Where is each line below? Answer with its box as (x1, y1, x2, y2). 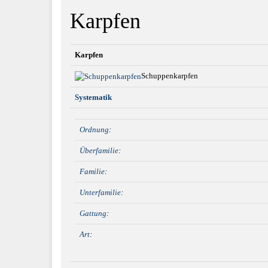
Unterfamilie (80, 187, 121, 197)
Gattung (80, 208, 106, 218)
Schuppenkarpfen (141, 71, 198, 80)
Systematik (75, 92, 112, 102)
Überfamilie (80, 145, 118, 155)
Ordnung (80, 124, 109, 134)
